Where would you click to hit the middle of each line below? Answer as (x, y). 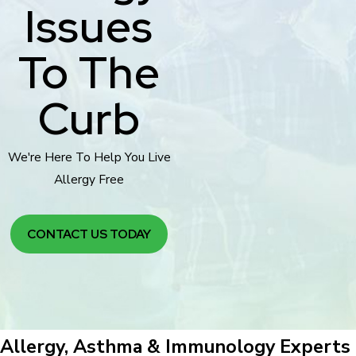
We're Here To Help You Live (89, 157)
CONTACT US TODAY (89, 234)
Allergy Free (89, 179)
